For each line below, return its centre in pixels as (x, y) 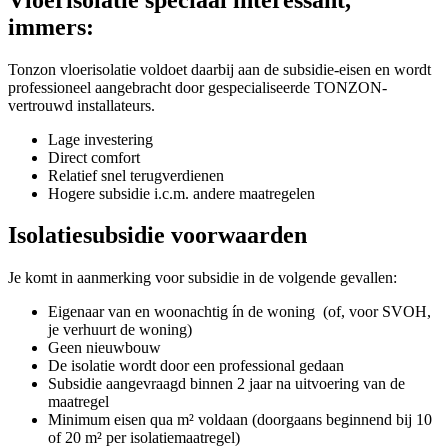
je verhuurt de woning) (120, 330)
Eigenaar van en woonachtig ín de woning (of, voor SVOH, (239, 312)
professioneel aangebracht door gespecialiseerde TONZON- (197, 87)
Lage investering (100, 139)
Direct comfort (94, 157)
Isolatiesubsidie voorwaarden (157, 235)
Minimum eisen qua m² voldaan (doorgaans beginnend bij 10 (240, 420)
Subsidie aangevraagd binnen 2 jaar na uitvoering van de (226, 384)
